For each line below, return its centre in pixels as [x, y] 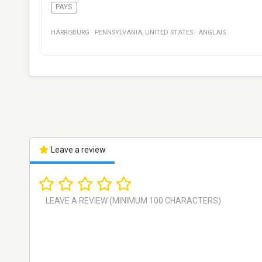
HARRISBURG [70, 33]
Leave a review [77, 150]
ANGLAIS [212, 33]
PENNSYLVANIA [118, 33]
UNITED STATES [169, 33]
